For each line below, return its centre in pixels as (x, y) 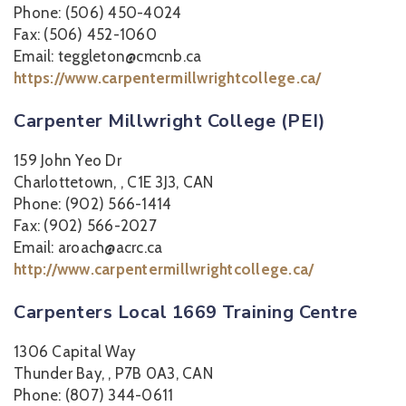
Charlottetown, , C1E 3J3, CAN (114, 182)
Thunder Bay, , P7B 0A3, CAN (113, 373)
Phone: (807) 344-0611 (94, 395)
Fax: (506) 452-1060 (85, 34)
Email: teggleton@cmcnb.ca (108, 56)
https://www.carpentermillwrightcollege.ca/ (168, 78)
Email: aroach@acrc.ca (88, 247)
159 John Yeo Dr (68, 160)
